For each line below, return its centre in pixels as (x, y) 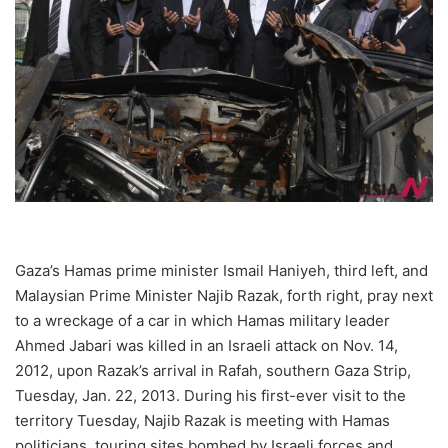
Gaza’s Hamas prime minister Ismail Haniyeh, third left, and (221, 270)
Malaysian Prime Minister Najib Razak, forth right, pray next (224, 295)
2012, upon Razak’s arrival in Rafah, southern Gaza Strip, (213, 370)
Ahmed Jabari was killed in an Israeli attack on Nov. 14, (206, 345)
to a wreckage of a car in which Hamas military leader (202, 320)
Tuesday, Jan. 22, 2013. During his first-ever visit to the (210, 395)
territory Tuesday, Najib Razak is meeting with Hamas (202, 420)
